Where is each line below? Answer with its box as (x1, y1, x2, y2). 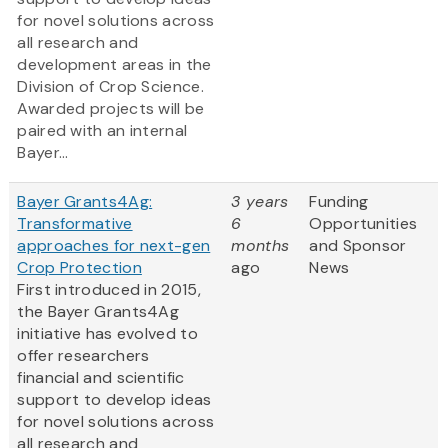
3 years (231, 191, 289, 213)
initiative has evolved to (17, 323, 198, 345)
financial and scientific (17, 367, 185, 389)
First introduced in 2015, (17, 279, 201, 301)
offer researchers (17, 345, 150, 367)
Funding (309, 191, 369, 213)
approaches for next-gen (17, 235, 211, 257)
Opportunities (309, 213, 418, 235)
